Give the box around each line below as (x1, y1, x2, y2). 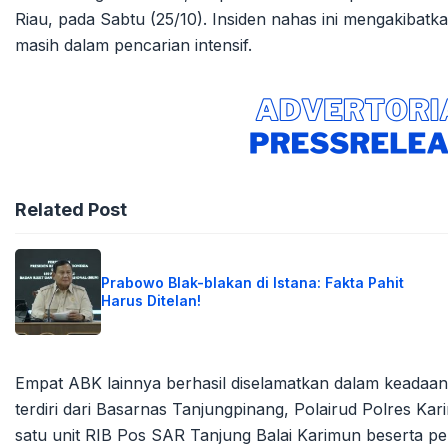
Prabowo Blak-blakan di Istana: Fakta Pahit (100, 273, 404, 291)
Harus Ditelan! (100, 291, 201, 309)
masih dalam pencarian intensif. (15, 34, 252, 55)
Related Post (15, 198, 127, 220)
